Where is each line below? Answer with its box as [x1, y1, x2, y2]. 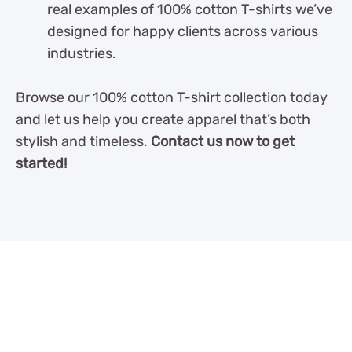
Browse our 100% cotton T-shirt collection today [16, 89, 328, 107]
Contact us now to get [151, 133, 295, 151]
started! [16, 155, 67, 173]
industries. [47, 45, 116, 63]
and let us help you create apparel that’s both [16, 111, 310, 129]
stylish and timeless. [16, 133, 151, 151]
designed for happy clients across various [47, 23, 318, 41]
